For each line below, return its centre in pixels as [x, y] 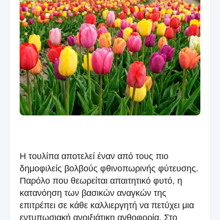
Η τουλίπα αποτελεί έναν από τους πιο [94, 156]
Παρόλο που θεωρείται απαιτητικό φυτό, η [101, 181]
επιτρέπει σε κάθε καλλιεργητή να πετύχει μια [107, 206]
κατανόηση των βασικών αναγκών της [93, 193]
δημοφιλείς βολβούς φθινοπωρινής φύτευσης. [109, 169]
